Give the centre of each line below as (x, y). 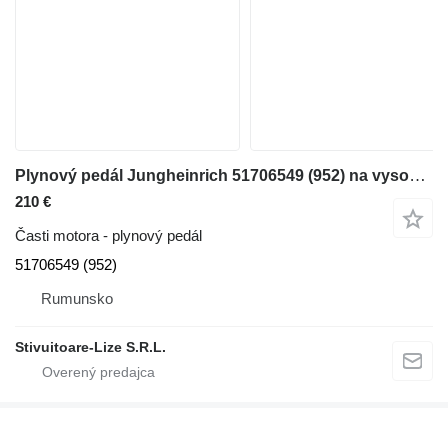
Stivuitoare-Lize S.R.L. (90, 347)
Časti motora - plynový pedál (108, 235)
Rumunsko (77, 298)
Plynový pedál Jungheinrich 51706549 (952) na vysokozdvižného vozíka (417, 175)
